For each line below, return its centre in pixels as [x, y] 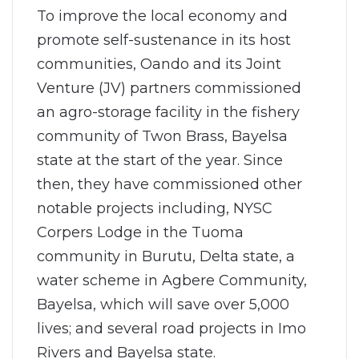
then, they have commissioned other [169, 184]
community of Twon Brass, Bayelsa [162, 135]
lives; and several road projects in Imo [171, 328]
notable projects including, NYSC [155, 208]
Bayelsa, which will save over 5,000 [163, 304]
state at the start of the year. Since [160, 159]
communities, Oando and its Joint [159, 63]
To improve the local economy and [162, 15]
